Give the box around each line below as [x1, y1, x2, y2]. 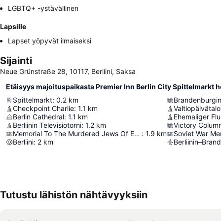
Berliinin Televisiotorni [13, 121, 81, 130]
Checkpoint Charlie [13, 104, 74, 113]
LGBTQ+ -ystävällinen [8, 4, 78, 13]
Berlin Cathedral [13, 112, 64, 121]
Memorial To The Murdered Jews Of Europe [134, 129, 140, 138]
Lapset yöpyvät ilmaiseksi [8, 37, 91, 45]
